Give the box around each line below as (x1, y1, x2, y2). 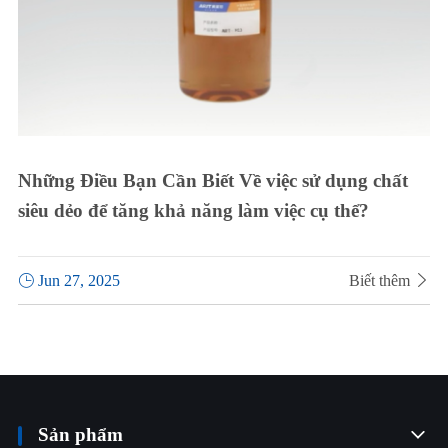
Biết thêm (349, 272, 415, 290)
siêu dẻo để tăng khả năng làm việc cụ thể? (17, 200, 369, 222)
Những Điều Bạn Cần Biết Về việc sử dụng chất (17, 170, 408, 192)
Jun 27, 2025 (33, 272, 120, 290)
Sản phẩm (37, 424, 123, 446)
